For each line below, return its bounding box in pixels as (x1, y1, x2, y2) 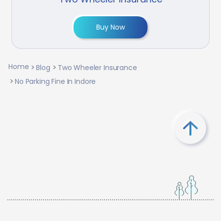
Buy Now (96, 22, 125, 33)
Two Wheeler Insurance (57, 63, 137, 73)
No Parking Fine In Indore (15, 76, 96, 87)
